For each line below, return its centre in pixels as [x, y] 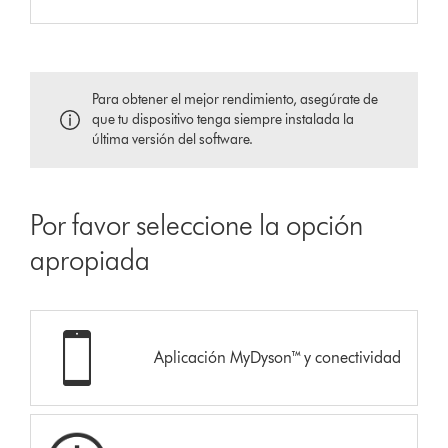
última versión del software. [173, 139]
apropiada [90, 259]
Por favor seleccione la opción [197, 224]
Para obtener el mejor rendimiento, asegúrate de [235, 99]
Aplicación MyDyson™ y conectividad [277, 357]
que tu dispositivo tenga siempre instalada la [223, 119]
